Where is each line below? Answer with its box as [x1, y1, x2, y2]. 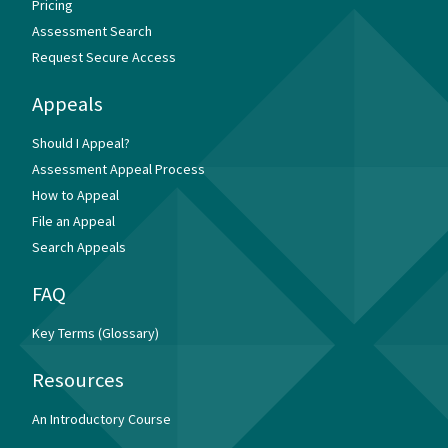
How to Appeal [32, 185, 119, 204]
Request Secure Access [32, 47, 176, 66]
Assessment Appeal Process [32, 159, 205, 178]
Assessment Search [32, 21, 152, 40]
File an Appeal [32, 211, 115, 230]
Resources [32, 366, 124, 393]
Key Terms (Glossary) [32, 323, 159, 342]
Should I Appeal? [32, 133, 130, 152]
